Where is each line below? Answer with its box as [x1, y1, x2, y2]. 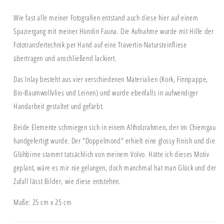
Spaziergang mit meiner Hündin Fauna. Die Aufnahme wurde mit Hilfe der [13, 26, 214, 36]
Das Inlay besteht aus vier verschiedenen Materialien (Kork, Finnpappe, [13, 74, 208, 84]
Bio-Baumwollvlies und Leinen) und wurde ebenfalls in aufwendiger [13, 87, 198, 98]
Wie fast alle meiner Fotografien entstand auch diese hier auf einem [13, 12, 198, 23]
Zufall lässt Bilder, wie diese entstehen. [13, 176, 123, 186]
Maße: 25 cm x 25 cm [13, 197, 72, 207]
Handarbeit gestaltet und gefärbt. [13, 101, 104, 111]
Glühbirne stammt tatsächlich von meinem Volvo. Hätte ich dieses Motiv [13, 149, 209, 159]
